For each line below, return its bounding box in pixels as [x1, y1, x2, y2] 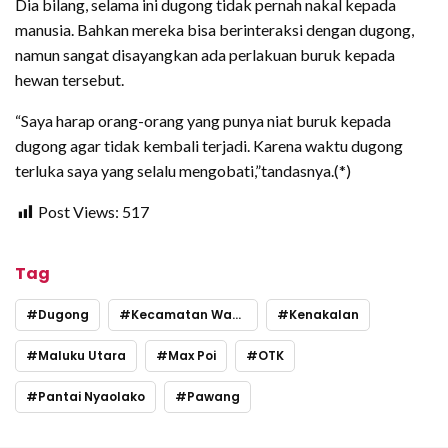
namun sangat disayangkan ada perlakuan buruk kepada [15, 45, 395, 65]
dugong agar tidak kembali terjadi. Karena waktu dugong [15, 136, 403, 156]
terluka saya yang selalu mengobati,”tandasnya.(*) [15, 161, 351, 181]
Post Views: [38, 202, 119, 222]
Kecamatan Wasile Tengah [131, 306, 232, 324]
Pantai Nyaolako [38, 388, 145, 406]
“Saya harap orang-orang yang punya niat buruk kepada [15, 111, 391, 131]
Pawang [187, 388, 240, 406]
